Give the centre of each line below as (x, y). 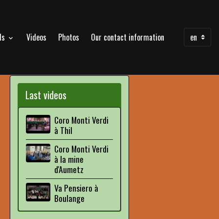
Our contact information (128, 37)
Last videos (46, 95)
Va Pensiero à (76, 188)
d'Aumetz (69, 169)
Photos (69, 37)
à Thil (63, 130)
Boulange (69, 198)
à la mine (69, 159)
